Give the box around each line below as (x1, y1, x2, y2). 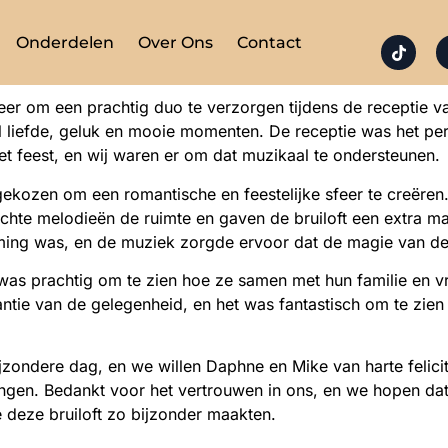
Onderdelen (15, 33, 114, 53)
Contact (236, 33, 302, 53)
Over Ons (137, 33, 213, 53)
